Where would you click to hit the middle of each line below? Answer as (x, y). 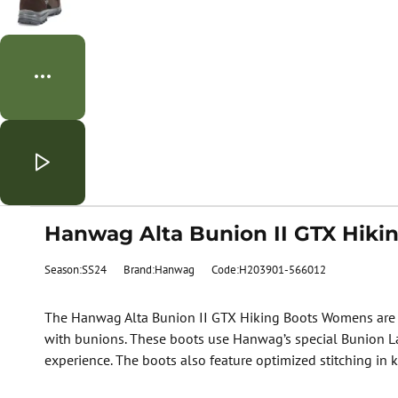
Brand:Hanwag (159, 269)
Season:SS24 (75, 269)
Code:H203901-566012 (268, 269)
